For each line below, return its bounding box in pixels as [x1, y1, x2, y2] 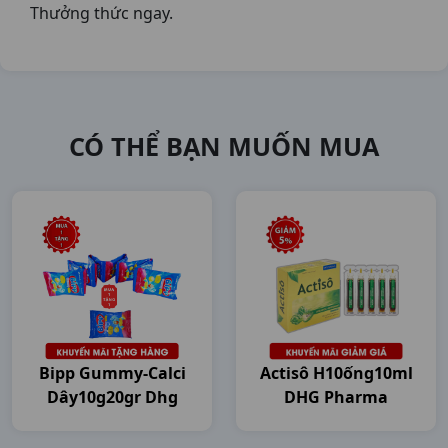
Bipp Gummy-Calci [38, 362, 186, 384]
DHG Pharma [284, 386, 388, 408]
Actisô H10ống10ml [259, 362, 413, 384]
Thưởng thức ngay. [30, 2, 173, 24]
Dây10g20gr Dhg [46, 386, 178, 408]
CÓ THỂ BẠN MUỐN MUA [69, 129, 379, 163]
